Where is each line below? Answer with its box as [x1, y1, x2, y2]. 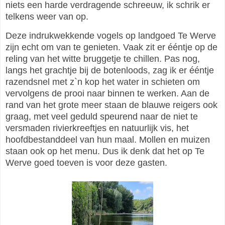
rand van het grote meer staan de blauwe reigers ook [6, 100, 217, 110]
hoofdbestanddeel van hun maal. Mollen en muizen [6, 135, 210, 145]
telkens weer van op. [6, 11, 88, 22]
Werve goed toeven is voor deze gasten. [6, 158, 170, 168]
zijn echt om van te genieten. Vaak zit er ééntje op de [6, 42, 217, 53]
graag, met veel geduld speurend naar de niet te [6, 111, 198, 122]
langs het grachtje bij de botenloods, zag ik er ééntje [6, 65, 214, 76]
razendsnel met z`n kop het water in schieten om [6, 77, 200, 87]
